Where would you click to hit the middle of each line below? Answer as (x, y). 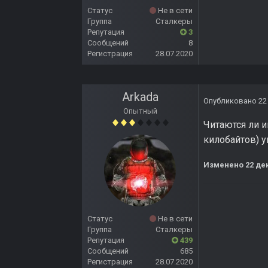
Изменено (224, 165)
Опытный (140, 111)
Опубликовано (231, 101)
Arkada (140, 97)
